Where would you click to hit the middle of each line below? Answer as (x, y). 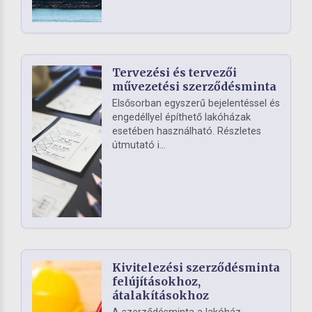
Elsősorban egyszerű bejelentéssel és (196, 103)
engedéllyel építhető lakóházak (181, 117)
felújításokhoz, (156, 281)
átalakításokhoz (161, 295)
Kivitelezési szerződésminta (196, 267)
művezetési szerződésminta (194, 86)
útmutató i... (139, 145)
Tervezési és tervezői (174, 72)
